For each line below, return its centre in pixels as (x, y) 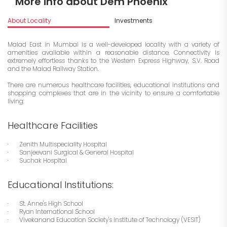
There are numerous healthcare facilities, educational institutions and (113, 85)
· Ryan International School (51, 212)
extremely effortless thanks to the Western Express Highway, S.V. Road (113, 61)
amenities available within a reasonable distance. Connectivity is (113, 53)
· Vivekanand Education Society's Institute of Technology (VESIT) (104, 220)
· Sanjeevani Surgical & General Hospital (71, 153)
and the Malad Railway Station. (53, 69)
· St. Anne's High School (45, 204)
